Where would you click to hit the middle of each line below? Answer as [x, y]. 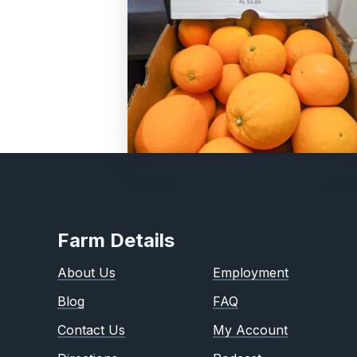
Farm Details [116, 240]
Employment [251, 273]
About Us [86, 273]
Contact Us [91, 330]
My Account [250, 330]
